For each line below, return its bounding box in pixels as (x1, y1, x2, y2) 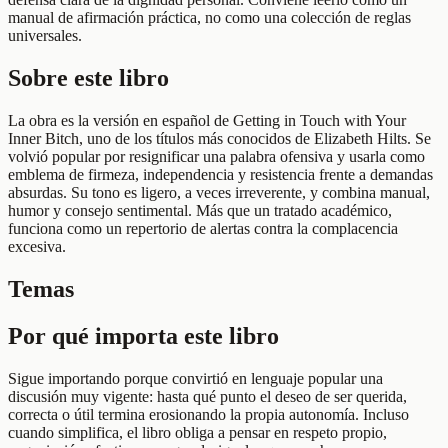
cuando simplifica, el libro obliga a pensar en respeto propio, (8, 423, 387, 441)
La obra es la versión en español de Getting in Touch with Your (8, 112, 406, 130)
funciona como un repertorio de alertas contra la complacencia (8, 220, 398, 238)
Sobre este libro (8, 65, 169, 92)
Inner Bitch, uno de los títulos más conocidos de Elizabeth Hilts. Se (8, 130, 431, 148)
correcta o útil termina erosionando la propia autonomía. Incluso (8, 405, 409, 423)
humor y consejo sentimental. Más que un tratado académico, (8, 202, 392, 220)
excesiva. (8, 238, 66, 256)
